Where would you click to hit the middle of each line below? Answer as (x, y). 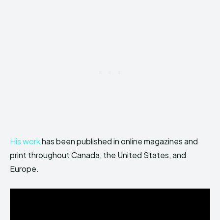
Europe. (24, 169)
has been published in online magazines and (119, 141)
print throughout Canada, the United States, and (98, 155)
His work (25, 141)
